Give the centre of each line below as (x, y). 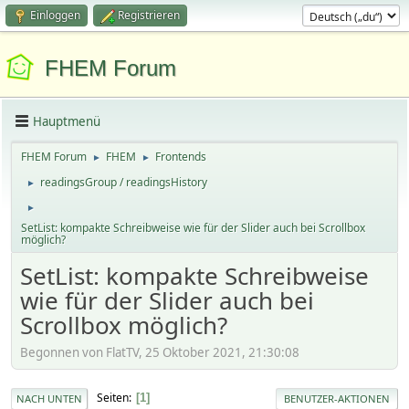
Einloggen (55, 15)
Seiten (113, 398)
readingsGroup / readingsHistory (124, 182)
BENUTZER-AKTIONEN (337, 398)
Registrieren (149, 15)
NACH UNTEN (49, 398)
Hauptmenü (67, 121)
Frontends (181, 157)
